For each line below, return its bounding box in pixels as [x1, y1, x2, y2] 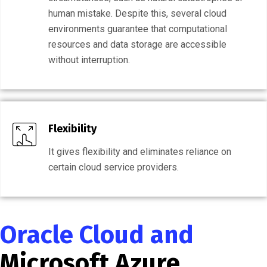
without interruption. [48, 54, 130, 66]
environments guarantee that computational [48, 23, 227, 35]
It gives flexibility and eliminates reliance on [48, 146, 231, 157]
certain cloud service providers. [48, 162, 179, 173]
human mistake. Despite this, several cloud [48, 8, 226, 19]
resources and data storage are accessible [48, 39, 226, 50]
